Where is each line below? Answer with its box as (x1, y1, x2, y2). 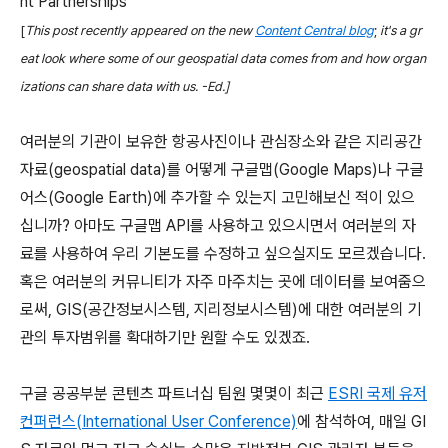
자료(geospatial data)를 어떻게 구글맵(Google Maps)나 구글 (20, 159, 424, 179)
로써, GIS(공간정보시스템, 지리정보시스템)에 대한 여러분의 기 (20, 299, 422, 319)
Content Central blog (255, 22, 374, 38)
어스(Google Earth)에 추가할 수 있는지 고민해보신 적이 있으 (20, 187, 415, 207)
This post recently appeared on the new (25, 22, 255, 38)
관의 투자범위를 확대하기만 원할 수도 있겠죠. (20, 327, 310, 347)
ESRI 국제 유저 (328, 383, 427, 403)
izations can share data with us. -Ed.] (20, 78, 229, 94)
